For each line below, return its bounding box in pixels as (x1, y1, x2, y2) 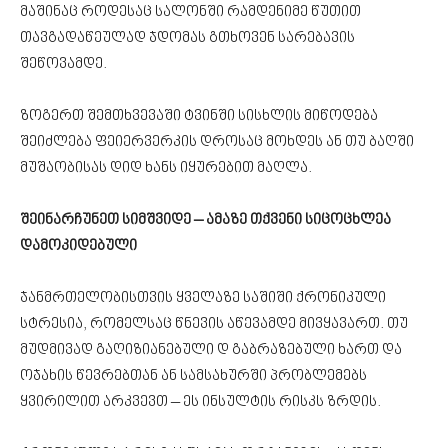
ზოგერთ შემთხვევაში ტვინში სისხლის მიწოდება (20, 107, 378, 125)
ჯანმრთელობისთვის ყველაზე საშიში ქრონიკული (20, 289, 386, 307)
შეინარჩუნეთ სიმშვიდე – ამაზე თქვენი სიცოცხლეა (20, 211, 391, 229)
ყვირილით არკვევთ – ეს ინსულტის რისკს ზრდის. (20, 393, 381, 411)
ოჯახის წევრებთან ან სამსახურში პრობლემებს (20, 367, 367, 385)
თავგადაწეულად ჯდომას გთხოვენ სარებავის (20, 29, 355, 47)
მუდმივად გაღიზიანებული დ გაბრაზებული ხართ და (20, 341, 402, 359)
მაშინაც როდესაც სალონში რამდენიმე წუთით (20, 3, 361, 21)
